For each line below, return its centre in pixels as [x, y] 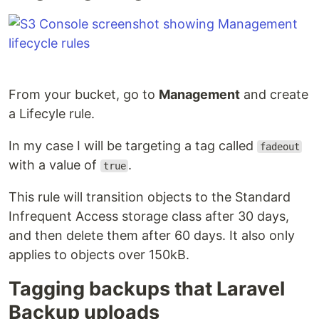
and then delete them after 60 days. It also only [152, 235]
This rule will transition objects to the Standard [150, 197]
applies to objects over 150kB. [99, 255]
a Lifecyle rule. [52, 114]
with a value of [54, 165]
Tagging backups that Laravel [147, 289]
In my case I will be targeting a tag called [133, 146]
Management [199, 94]
